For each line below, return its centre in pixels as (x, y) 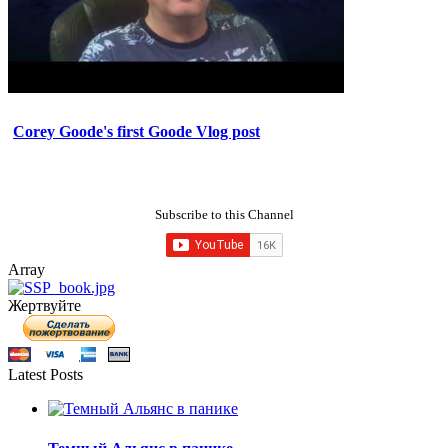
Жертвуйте (44, 306)
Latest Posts (45, 375)
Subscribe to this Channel (224, 215)
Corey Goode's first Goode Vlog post (136, 132)
